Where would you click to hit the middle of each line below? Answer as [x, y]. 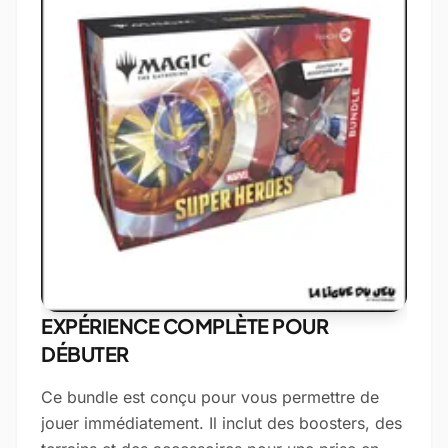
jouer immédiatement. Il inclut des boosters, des [221, 423]
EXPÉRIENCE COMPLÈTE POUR [184, 325]
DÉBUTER [85, 353]
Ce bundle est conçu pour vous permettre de [210, 397]
